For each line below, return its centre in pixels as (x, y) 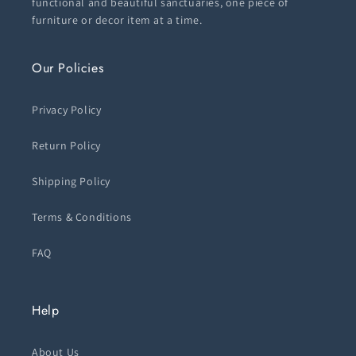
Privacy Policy (67, 110)
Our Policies (68, 68)
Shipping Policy (71, 182)
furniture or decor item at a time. (117, 20)
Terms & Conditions (82, 217)
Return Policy (66, 146)
